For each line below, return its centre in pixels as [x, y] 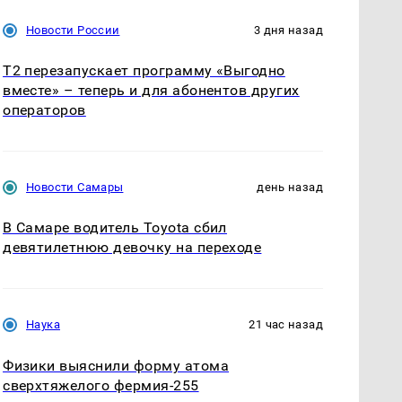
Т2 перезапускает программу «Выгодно [144, 71]
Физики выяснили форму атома [116, 365]
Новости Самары [75, 188]
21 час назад [286, 325]
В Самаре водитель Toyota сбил [115, 228]
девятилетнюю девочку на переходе [132, 248]
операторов [44, 110]
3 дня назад [288, 31]
